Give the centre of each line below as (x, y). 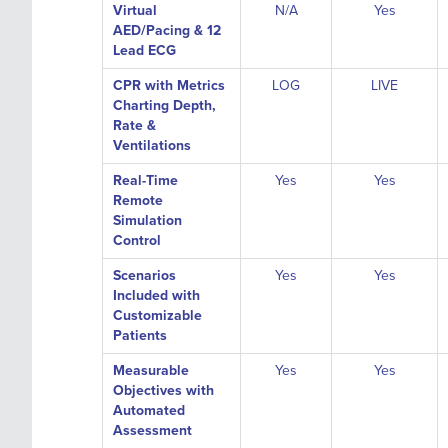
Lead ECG (144, 50)
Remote (138, 200)
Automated (149, 410)
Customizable (157, 315)
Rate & (134, 125)
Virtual (135, 10)
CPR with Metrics (169, 85)
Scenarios (144, 275)
